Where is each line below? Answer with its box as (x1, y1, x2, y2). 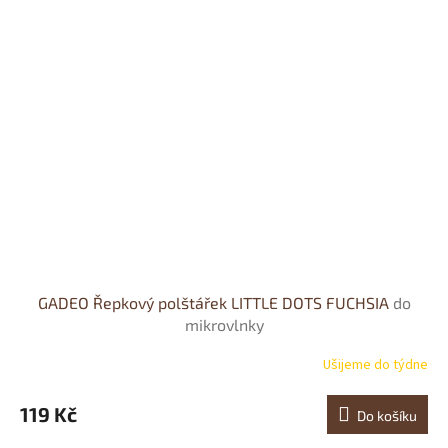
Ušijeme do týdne (323, 355, 428, 376)
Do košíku (357, 406, 417, 424)
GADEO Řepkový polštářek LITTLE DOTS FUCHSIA (37, 292, 393, 312)
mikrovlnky (184, 314, 264, 334)
